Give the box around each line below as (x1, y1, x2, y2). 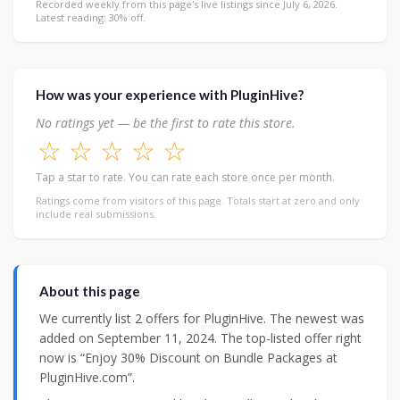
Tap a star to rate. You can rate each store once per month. (36, 169, 335, 185)
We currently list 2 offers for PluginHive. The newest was (39, 309, 364, 327)
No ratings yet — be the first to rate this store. (36, 113, 296, 131)
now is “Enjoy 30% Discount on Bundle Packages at (39, 348, 337, 366)
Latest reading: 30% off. (36, 10, 146, 24)
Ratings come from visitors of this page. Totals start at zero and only (36, 193, 360, 207)
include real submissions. (36, 206, 156, 221)
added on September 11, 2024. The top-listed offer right (39, 329, 362, 346)
